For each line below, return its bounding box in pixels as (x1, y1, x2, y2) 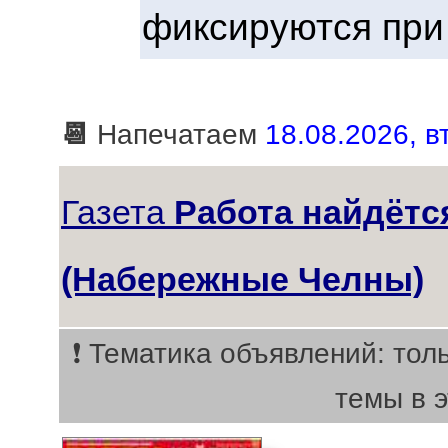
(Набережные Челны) (61, 260, 424, 298)
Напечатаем (89, 119, 265, 150)
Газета (61, 193, 174, 231)
